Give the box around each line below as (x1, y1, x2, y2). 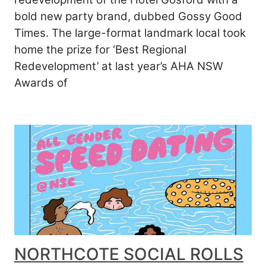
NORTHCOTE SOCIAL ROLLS (14, 244, 243, 265)
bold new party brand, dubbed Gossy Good (14, 9, 242, 23)
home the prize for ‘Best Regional (14, 42, 186, 56)
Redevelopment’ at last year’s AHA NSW (14, 59, 223, 73)
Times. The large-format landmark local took (14, 26, 246, 40)
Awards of (14, 75, 68, 90)
